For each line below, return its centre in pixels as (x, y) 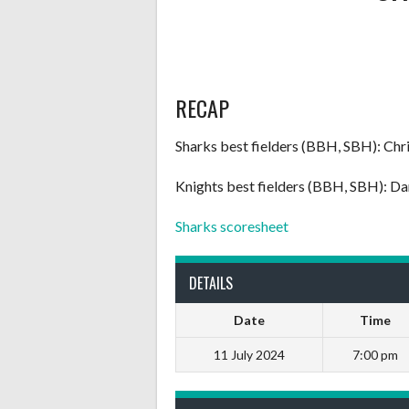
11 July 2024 (249, 355)
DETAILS (211, 283)
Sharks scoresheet (232, 226)
